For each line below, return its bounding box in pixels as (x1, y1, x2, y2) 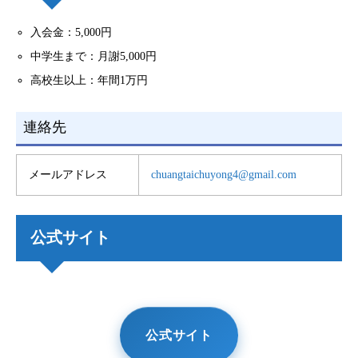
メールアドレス (29, 168, 107, 181)
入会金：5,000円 (30, 26, 113, 39)
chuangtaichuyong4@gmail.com (151, 168, 296, 181)
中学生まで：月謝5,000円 (30, 50, 157, 63)
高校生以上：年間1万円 (30, 74, 149, 87)
